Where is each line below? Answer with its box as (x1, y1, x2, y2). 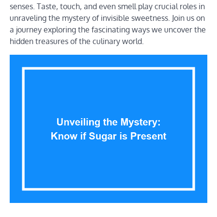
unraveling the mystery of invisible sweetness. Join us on (10, 13, 205, 23)
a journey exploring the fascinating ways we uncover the (10, 24, 206, 34)
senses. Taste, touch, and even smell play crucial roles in (10, 1, 205, 11)
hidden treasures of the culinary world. (10, 36, 144, 46)
